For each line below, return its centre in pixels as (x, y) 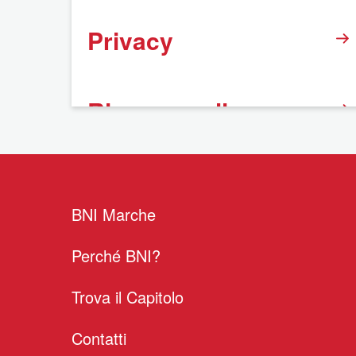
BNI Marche (114, 214)
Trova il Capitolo (128, 297)
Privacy (130, 40)
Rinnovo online (172, 111)
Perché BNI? (116, 255)
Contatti (99, 338)
